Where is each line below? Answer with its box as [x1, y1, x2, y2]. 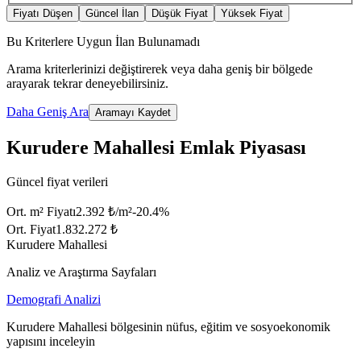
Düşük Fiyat [151, 7, 208, 20]
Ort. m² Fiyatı [6, 204, 76, 218]
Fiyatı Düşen [13, 7, 73, 20]
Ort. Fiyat [6, 222, 56, 236]
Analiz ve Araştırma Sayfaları [6, 264, 156, 279]
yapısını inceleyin [6, 334, 95, 348]
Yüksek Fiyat [221, 7, 283, 20]
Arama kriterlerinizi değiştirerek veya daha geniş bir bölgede [6, 62, 313, 77]
